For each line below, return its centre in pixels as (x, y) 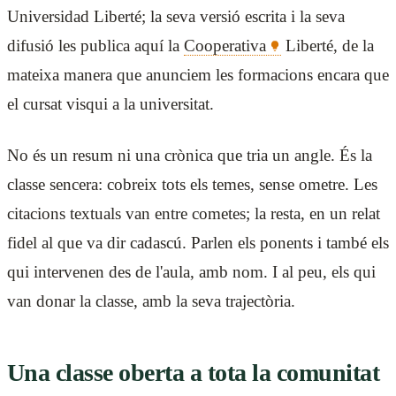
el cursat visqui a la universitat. (110, 103)
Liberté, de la (327, 45)
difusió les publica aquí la (95, 45)
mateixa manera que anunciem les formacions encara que (198, 74)
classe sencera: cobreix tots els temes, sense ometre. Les (192, 185)
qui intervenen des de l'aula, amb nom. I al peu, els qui (191, 272)
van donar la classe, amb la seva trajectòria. (151, 301)
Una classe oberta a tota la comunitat (194, 373)
